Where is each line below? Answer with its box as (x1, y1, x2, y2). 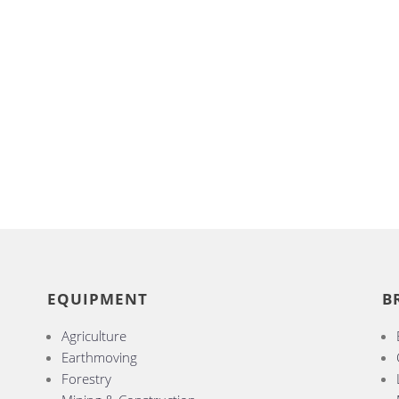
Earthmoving (61, 348, 137, 367)
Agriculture (61, 327, 126, 346)
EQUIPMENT (46, 289, 148, 310)
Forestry (61, 370, 111, 388)
